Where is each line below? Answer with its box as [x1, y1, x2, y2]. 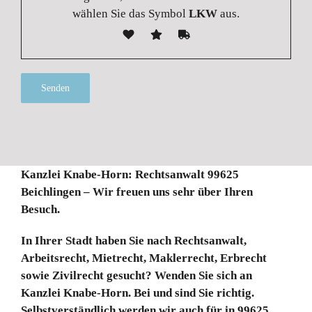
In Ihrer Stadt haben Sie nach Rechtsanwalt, [21, 233, 247, 247]
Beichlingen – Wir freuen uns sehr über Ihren [21, 185, 253, 198]
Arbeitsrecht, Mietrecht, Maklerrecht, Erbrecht [21, 251, 267, 265]
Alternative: [20, 118, 80, 132]
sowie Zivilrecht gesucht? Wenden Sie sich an [21, 268, 252, 282]
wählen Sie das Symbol [72, 6, 189, 20]
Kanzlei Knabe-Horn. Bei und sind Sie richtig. [21, 286, 254, 299]
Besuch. [21, 202, 60, 216]
